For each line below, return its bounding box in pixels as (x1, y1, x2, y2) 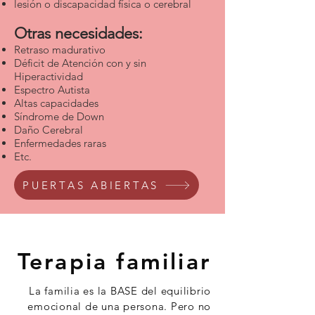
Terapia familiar (17, 247, 211, 275)
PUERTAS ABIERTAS (22, 178, 159, 192)
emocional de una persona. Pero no (27, 300, 211, 313)
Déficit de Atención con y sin (14, 56, 146, 70)
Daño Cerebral (14, 123, 83, 136)
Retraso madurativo (14, 43, 105, 56)
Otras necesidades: (14, 24, 143, 43)
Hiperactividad (14, 70, 83, 83)
